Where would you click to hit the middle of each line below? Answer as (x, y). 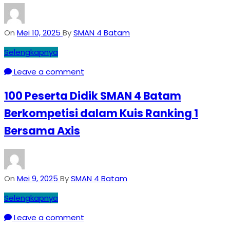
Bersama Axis (42, 131)
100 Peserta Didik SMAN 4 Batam (93, 96)
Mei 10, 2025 (39, 32)
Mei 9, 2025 (37, 178)
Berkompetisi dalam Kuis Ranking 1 (101, 113)
